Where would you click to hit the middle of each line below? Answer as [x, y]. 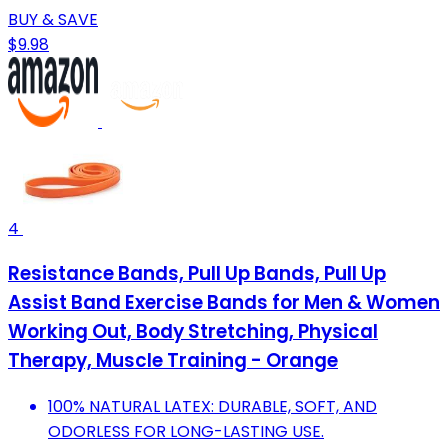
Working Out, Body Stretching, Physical [193, 332]
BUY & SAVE [53, 19]
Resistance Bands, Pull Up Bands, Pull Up [197, 274]
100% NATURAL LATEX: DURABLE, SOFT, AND [212, 407]
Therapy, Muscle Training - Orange [173, 361]
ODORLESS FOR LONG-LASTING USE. [186, 432]
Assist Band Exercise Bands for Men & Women [224, 303]
